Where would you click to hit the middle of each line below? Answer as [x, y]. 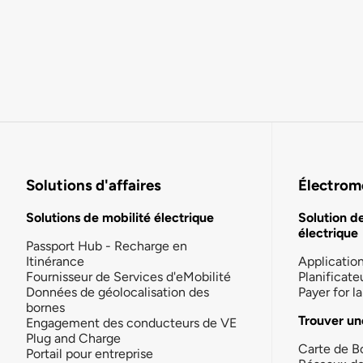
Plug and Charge [73, 338]
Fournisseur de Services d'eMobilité [128, 276]
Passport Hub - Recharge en [107, 246]
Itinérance [55, 261]
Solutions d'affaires [94, 186]
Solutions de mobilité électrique [120, 217]
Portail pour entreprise [90, 353]
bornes [45, 307]
